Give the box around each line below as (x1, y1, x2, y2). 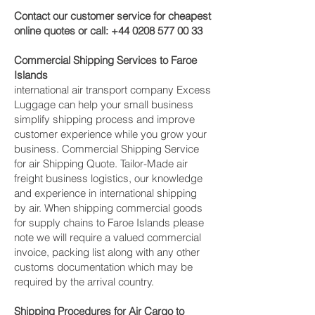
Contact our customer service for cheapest (14, 9, 211, 22)
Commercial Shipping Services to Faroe (14, 53, 197, 67)
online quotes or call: (14, 24, 111, 37)
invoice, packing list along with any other (14, 245, 200, 259)
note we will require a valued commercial (14, 231, 201, 244)
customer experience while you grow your (14, 127, 207, 141)
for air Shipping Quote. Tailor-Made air (14, 157, 188, 170)
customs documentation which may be (14, 260, 193, 274)
